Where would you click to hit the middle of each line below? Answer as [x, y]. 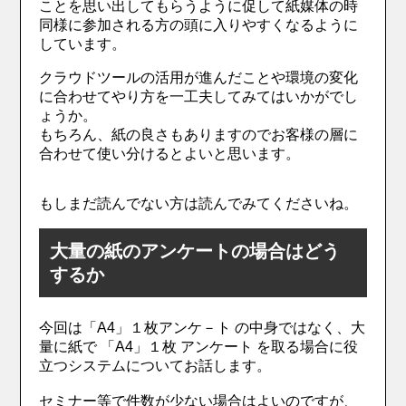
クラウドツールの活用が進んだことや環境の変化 [199, 78]
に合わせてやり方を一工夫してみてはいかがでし [199, 97]
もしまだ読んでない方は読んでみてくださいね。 [199, 204]
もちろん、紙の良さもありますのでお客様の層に [199, 135]
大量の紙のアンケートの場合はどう [195, 251]
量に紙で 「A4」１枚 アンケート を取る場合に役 [199, 347]
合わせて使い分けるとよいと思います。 [170, 154]
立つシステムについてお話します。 [155, 366]
